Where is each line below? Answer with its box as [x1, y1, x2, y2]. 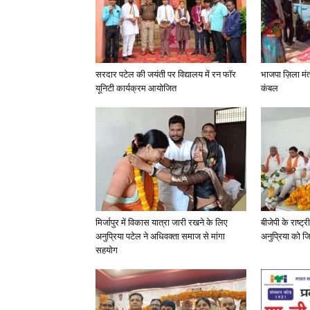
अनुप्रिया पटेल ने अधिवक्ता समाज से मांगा [95, 231, 225, 241]
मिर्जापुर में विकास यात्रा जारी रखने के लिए [95, 217, 228, 228]
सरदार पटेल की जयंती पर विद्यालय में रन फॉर [95, 69, 236, 80]
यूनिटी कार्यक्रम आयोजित [95, 83, 176, 93]
